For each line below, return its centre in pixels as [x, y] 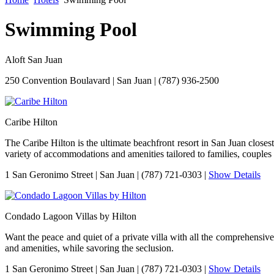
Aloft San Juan [34, 59]
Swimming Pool [71, 30]
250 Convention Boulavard [57, 80]
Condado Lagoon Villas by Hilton [71, 216]
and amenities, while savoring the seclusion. [89, 248]
